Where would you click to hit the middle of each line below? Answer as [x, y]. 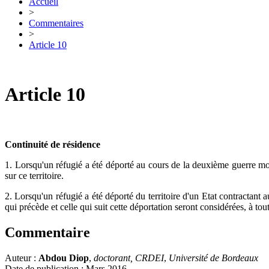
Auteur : [22, 258]
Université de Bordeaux [213, 258]
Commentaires [56, 23]
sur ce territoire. [34, 175]
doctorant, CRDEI [129, 258]
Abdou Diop [64, 258]
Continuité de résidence [53, 144]
